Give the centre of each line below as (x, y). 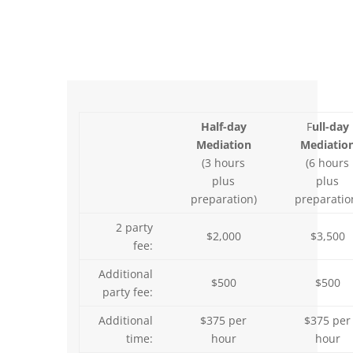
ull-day (330, 127)
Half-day (223, 127)
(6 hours (328, 163)
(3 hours (224, 163)
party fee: (127, 292)
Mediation (223, 145)
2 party (134, 228)
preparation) (223, 199)
